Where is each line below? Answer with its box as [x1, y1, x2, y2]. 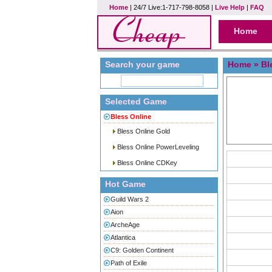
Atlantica [110, 234, 135, 241]
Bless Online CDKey [117, 159, 177, 166]
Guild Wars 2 [110, 195, 149, 203]
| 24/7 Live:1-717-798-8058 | [128, 4, 215, 11]
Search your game [105, 59, 180, 69]
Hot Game [105, 179, 146, 189]
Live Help [215, 4, 245, 11]
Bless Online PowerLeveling [117, 143, 199, 151]
